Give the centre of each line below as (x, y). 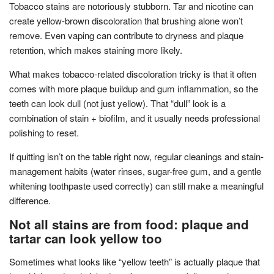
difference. (30, 200)
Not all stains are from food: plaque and (129, 224)
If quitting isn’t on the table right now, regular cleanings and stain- (136, 156)
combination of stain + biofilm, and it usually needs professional (135, 117)
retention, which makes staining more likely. (96, 50)
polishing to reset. (44, 132)
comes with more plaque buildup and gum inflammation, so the (134, 88)
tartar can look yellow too (86, 238)
